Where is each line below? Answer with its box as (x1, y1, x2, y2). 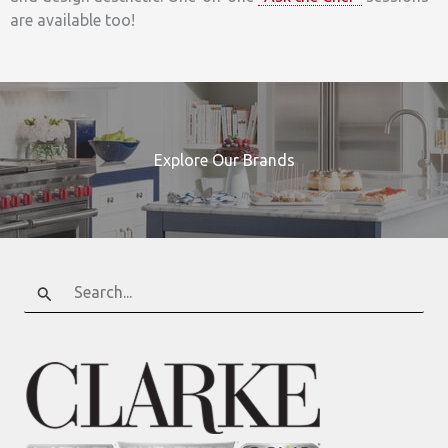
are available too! (10, 11, 135, 30)
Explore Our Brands (153, 151, 295, 170)
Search (23, 274, 72, 293)
